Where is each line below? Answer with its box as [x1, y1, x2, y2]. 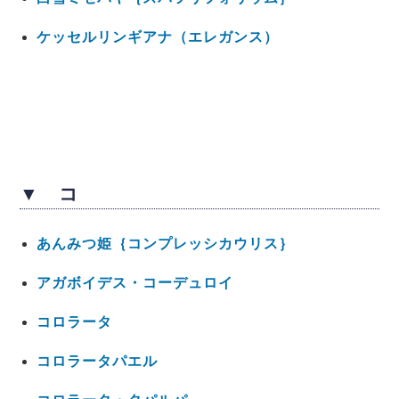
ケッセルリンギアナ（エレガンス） [36, 28, 279, 45]
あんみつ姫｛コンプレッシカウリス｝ [36, 236, 294, 252]
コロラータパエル [36, 354, 158, 370]
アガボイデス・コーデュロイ [36, 275, 233, 291]
